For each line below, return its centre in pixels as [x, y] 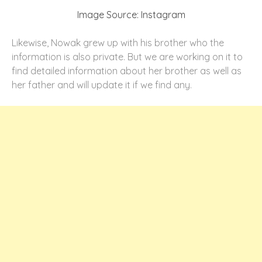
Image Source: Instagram [131, 14]
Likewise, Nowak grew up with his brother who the [118, 42]
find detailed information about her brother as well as [127, 70]
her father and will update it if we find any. [102, 85]
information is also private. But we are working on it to [127, 56]
